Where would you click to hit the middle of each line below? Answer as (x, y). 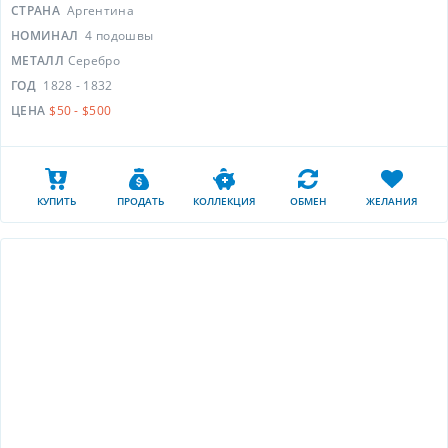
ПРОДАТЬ (140, 201)
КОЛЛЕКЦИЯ (224, 201)
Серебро (93, 60)
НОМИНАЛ (46, 35)
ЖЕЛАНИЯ (392, 201)
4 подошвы (119, 35)
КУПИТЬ (56, 201)
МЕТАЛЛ (37, 60)
